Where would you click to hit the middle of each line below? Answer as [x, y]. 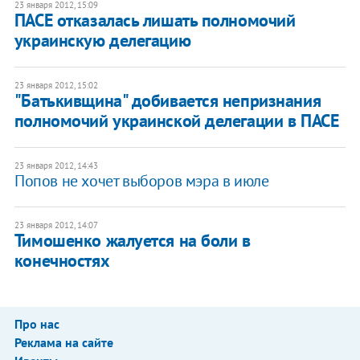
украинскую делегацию [102, 41]
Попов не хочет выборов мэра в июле [141, 181]
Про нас [37, 324]
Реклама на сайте [63, 343]
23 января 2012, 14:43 [56, 166]
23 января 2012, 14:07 [56, 225]
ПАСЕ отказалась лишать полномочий [155, 20]
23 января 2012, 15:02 [56, 86]
